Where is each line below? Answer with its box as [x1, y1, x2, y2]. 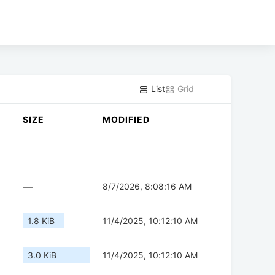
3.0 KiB [28, 250, 56, 261]
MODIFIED [103, 114, 150, 125]
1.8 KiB [28, 215, 55, 227]
